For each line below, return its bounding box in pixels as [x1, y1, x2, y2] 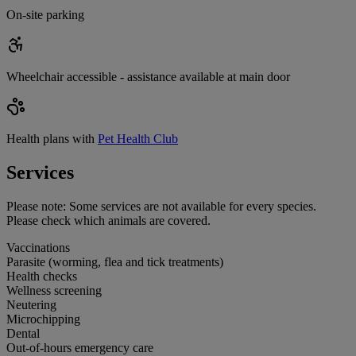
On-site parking [6, 8, 84, 22]
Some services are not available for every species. [69, 199, 316, 213]
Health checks [6, 269, 77, 283]
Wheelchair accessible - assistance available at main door [6, 70, 290, 84]
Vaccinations [6, 241, 70, 254]
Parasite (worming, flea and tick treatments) [6, 255, 223, 269]
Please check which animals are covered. [6, 214, 211, 227]
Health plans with [6, 132, 95, 146]
